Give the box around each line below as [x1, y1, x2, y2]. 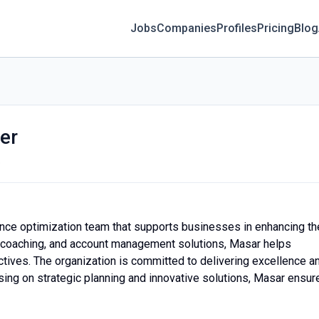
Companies [157, 21, 217, 35]
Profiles [216, 21, 258, 35]
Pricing [257, 21, 295, 35]
